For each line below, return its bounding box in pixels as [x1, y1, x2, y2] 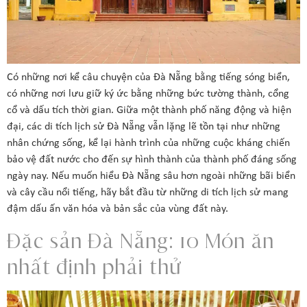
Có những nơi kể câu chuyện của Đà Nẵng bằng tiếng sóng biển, [7, 72, 290, 84]
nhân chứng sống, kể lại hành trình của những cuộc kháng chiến [7, 138, 290, 149]
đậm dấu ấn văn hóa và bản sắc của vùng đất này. [7, 204, 228, 215]
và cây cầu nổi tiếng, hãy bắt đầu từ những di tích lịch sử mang [7, 187, 288, 199]
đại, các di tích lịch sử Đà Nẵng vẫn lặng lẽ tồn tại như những [7, 121, 280, 133]
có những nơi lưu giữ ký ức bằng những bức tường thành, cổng [7, 88, 289, 100]
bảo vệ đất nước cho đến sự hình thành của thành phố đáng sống [7, 154, 297, 166]
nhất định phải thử [7, 252, 181, 280]
